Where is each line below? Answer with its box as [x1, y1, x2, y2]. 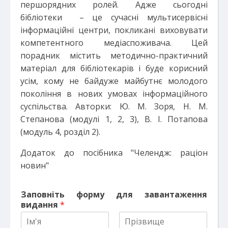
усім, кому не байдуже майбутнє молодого [20, 75, 208, 87]
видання [21, 198, 60, 210]
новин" [20, 159, 49, 171]
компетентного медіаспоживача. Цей [20, 37, 208, 48]
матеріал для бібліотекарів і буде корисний [20, 62, 208, 74]
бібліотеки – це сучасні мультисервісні [20, 11, 208, 23]
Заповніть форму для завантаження [21, 188, 207, 200]
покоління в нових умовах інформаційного [20, 88, 208, 99]
